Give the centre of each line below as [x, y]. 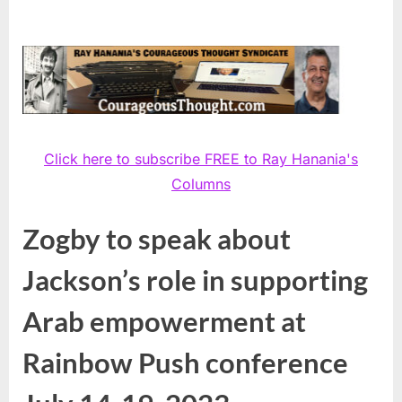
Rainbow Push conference [185, 362]
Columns [201, 184]
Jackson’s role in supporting [195, 280]
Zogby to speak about [157, 238]
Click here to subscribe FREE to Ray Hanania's [201, 158]
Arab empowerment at [164, 321]
